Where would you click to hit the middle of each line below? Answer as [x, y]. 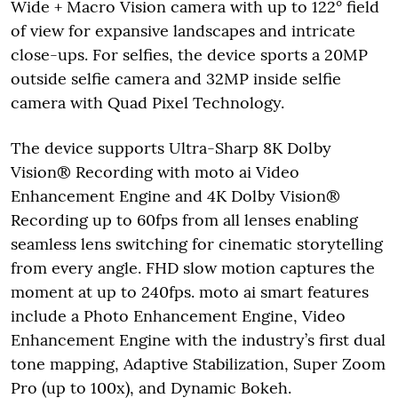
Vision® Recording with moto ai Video [155, 171]
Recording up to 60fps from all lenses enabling [184, 219]
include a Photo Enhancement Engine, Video [178, 315]
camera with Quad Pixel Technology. [147, 102]
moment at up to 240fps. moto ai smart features [190, 291]
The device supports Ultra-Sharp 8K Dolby [171, 147]
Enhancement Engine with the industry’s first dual [198, 339]
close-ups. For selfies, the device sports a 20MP [189, 54]
